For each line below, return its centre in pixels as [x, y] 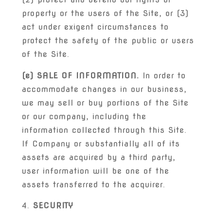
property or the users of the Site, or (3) [105, 13]
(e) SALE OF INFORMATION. [80, 76]
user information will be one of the [95, 171]
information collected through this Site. [104, 130]
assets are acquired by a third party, [99, 157]
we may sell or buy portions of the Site [105, 103]
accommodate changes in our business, [104, 89]
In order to [162, 76]
